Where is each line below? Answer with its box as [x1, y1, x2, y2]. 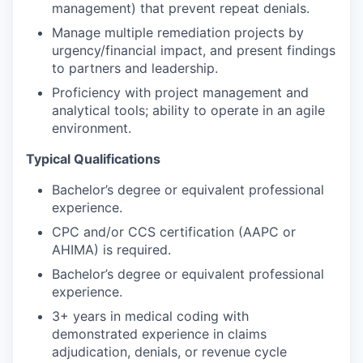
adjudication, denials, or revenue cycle [52, 343, 287, 360]
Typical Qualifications [26, 150, 160, 167]
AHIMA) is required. [52, 241, 171, 258]
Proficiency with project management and [52, 83, 309, 100]
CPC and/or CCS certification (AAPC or [52, 223, 296, 240]
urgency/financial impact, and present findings [52, 41, 335, 58]
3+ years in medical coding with [52, 307, 249, 324]
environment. [52, 119, 131, 136]
